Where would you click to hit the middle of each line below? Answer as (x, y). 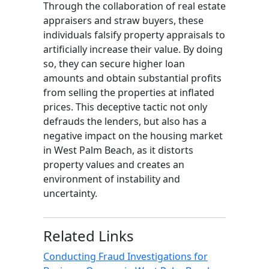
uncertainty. (70, 193)
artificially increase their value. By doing (133, 49)
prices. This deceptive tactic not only (125, 107)
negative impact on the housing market (133, 135)
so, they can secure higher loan (114, 63)
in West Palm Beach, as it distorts (118, 150)
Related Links (89, 235)
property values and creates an (114, 164)
